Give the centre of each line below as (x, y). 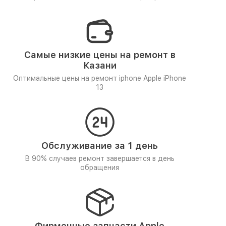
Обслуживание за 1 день (100, 146)
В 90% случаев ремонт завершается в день (100, 158)
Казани (100, 65)
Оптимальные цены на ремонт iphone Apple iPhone (100, 78)
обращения (100, 167)
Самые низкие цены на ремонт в (100, 55)
